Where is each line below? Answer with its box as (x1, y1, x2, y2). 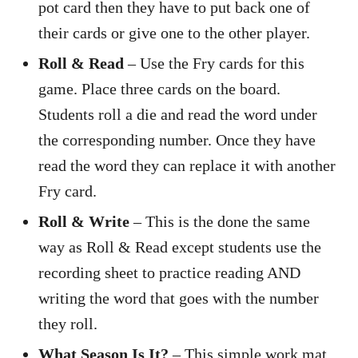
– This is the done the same (129, 212, 310, 230)
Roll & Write (38, 212, 129, 230)
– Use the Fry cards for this (124, 54, 304, 72)
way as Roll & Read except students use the (38, 237, 321, 256)
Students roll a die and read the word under (38, 105, 317, 123)
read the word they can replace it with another (38, 156, 336, 174)
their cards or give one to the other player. (38, 23, 310, 42)
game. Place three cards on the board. (38, 79, 280, 97)
